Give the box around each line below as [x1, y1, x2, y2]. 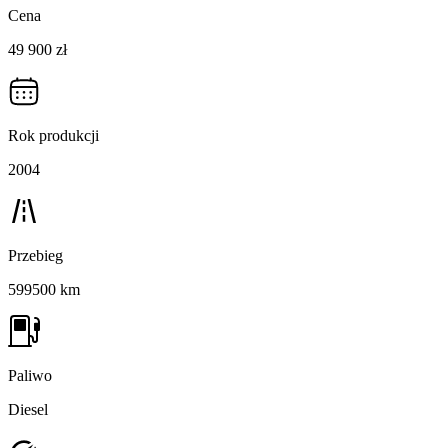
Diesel [8, 401, 48, 419]
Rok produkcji [8, 127, 99, 145]
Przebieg [8, 247, 63, 265]
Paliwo [8, 367, 52, 385]
